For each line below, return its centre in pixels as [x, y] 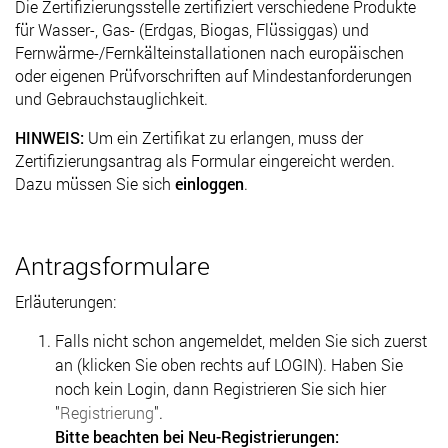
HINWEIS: [51, 137]
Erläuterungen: [65, 301]
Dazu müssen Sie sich [95, 183]
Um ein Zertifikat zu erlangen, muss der [225, 137]
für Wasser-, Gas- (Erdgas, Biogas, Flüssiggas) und [192, 29]
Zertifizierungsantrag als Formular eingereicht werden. [205, 160]
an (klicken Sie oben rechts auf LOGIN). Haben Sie [229, 364]
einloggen [209, 183]
